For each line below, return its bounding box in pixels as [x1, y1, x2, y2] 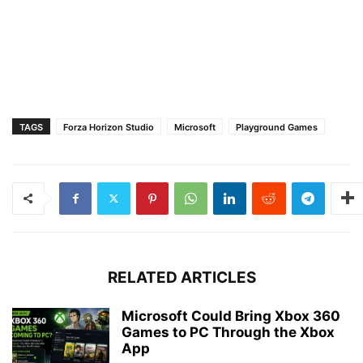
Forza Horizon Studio [63, 121, 154, 133]
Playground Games [236, 121, 318, 133]
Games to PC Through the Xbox [122, 323, 335, 340]
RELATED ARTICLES [107, 267, 256, 287]
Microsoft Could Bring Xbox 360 [122, 307, 340, 324]
